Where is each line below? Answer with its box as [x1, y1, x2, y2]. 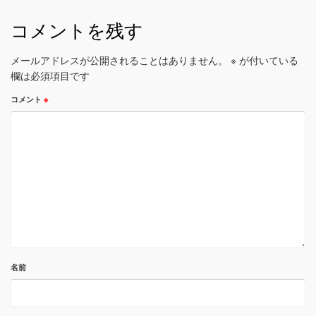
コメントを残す [11, 20, 143, 42]
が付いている [236, 53, 298, 67]
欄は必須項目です [11, 68, 90, 83]
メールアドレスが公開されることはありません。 [11, 53, 228, 67]
